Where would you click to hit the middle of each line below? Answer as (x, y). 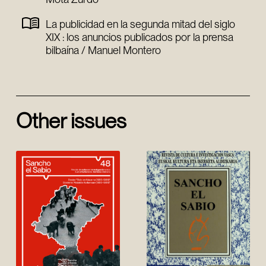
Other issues (71, 121)
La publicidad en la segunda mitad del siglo (140, 24)
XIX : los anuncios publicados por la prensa (139, 37)
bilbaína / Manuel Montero (103, 50)
